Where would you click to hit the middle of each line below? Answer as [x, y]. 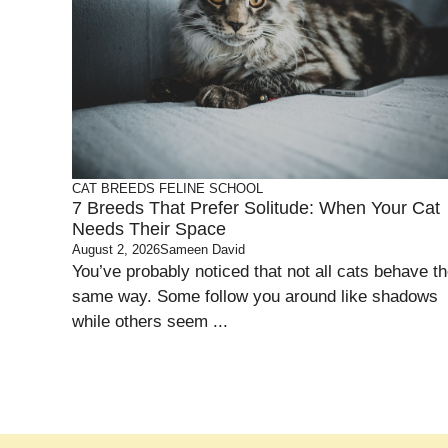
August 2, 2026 [116, 250]
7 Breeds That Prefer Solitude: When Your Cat [256, 208]
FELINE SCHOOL [211, 189]
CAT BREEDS [113, 189]
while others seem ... [150, 322]
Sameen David [202, 250]
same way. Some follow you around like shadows [255, 297]
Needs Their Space [149, 229]
